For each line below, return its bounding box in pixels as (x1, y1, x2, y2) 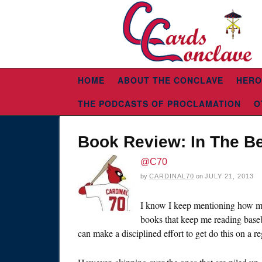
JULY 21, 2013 (205, 173, 254, 180)
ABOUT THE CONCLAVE (118, 74, 223, 87)
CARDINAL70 (149, 173, 194, 180)
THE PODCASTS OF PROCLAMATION (78, 98, 241, 110)
